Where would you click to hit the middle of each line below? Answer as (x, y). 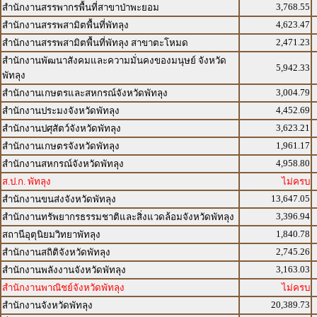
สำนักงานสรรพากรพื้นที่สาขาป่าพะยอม (81, 7)
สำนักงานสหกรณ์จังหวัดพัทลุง (63, 164)
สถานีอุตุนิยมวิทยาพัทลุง (51, 235)
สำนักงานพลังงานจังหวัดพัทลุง (64, 270)
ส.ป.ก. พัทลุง (27, 181)
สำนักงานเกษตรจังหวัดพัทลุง (61, 146)
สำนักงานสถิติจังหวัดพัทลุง (56, 252)
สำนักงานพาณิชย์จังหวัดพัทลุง (63, 288)
